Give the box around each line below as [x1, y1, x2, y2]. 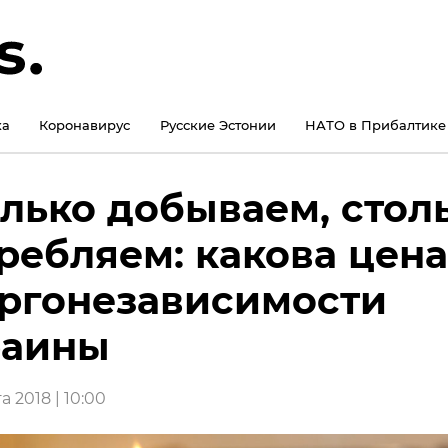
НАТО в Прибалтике [304, 117, 446, 134]
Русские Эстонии [159, 117, 276, 134]
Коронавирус [39, 117, 131, 134]
